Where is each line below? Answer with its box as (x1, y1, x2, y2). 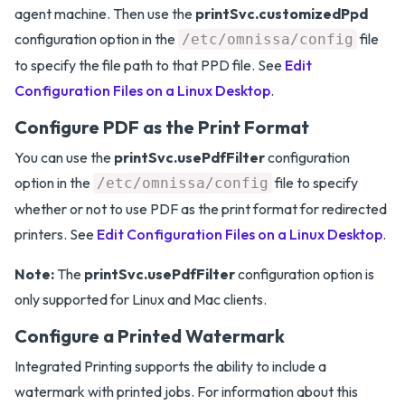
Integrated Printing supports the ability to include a (14, 357, 326, 375)
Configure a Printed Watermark (14, 325, 285, 347)
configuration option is (235, 265, 374, 283)
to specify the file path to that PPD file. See (14, 56, 285, 74)
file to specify (272, 174, 358, 192)
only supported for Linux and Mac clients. (14, 290, 267, 308)
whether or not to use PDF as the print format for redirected (14, 200, 387, 218)
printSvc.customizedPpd (195, 5, 368, 23)
